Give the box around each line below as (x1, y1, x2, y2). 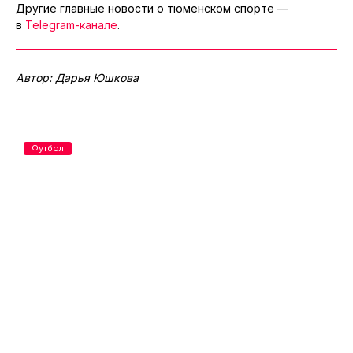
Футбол (32, 143, 64, 154)
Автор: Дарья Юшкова (16, 71, 139, 85)
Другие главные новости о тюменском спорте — (16, 2, 288, 16)
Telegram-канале (25, 18, 117, 32)
